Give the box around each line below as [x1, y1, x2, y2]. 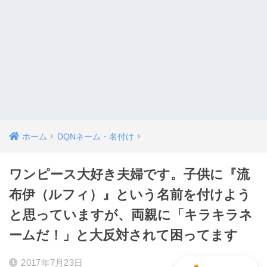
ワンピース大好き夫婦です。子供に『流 [9, 166, 250, 182]
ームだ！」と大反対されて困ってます [9, 227, 238, 243]
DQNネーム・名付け [57, 131, 134, 141]
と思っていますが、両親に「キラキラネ [9, 207, 253, 222]
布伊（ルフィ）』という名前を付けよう [9, 187, 251, 202]
